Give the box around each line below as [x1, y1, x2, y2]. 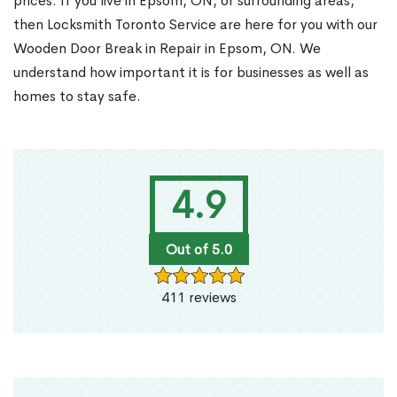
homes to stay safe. [13, 87, 141, 106]
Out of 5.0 [165, 240, 232, 260]
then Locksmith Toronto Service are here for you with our [13, 15, 378, 35]
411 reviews [160, 288, 237, 307]
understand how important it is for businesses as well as [13, 63, 369, 82]
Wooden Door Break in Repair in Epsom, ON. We [13, 39, 321, 58]
